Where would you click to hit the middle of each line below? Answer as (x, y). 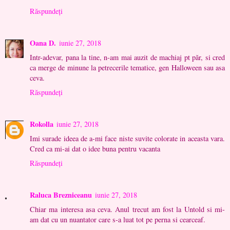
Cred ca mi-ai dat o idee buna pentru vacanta (95, 149)
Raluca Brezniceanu (61, 195)
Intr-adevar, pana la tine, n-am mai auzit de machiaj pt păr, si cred (127, 57)
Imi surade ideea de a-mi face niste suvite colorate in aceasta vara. (127, 139)
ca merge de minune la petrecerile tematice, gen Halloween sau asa (127, 68)
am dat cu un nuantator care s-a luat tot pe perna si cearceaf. (118, 220)
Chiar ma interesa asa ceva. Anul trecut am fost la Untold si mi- (127, 209)
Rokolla (42, 124)
